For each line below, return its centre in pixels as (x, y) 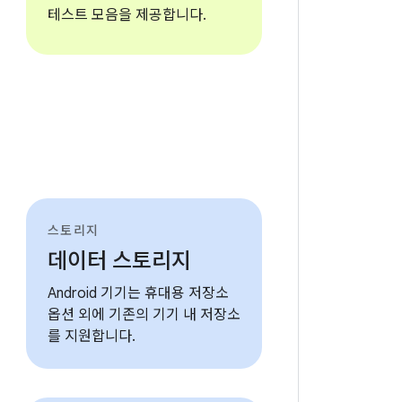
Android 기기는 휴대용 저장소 (138, 293)
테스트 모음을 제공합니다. (127, 15)
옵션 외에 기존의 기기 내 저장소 (144, 315)
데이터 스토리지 (119, 261)
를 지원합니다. (91, 336)
